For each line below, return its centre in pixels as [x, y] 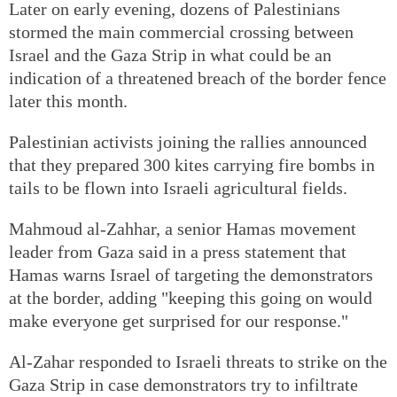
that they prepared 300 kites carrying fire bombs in [192, 164]
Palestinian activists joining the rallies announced [188, 141]
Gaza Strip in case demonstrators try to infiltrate [183, 384]
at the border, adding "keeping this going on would [191, 297]
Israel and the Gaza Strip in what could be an [170, 54]
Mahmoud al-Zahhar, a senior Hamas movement [183, 228]
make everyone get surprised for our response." [179, 320]
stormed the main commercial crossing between [181, 31]
